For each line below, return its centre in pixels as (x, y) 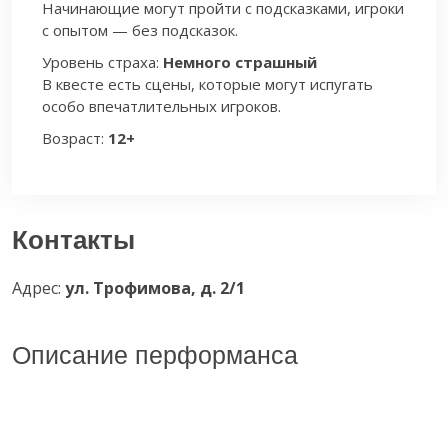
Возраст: (75, 138)
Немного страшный (240, 62)
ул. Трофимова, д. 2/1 (155, 288)
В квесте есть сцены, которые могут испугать (207, 84)
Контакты (73, 240)
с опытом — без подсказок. (140, 30)
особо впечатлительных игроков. (161, 106)
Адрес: (38, 288)
